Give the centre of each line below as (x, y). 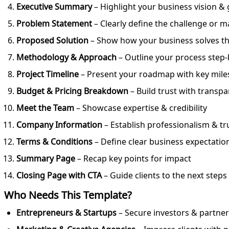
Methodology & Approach (66, 58)
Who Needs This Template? (68, 195)
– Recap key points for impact (133, 159)
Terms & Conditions (54, 142)
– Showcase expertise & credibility (141, 108)
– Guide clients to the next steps (164, 176)
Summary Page (46, 159)
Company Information (59, 125)
